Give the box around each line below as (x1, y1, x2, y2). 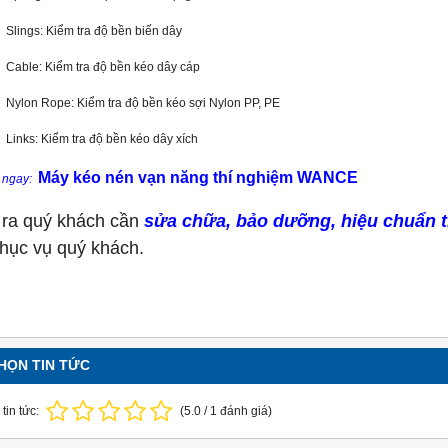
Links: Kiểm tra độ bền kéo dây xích (6, 132, 198, 146)
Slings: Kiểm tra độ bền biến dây (6, 24, 182, 38)
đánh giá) (217, 404, 272, 418)
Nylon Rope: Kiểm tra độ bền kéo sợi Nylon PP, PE (6, 96, 280, 110)
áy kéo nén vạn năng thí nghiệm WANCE (51, 169, 358, 186)
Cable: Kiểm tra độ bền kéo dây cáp (6, 60, 200, 74)
